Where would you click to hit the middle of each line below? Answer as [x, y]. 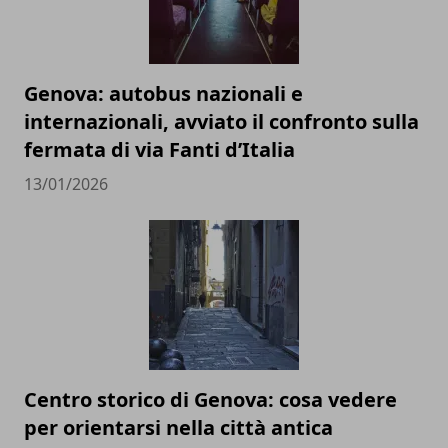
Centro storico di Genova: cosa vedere [210, 400]
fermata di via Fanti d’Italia [159, 150]
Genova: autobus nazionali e [163, 94]
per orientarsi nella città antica [178, 428]
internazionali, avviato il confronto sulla [221, 122]
